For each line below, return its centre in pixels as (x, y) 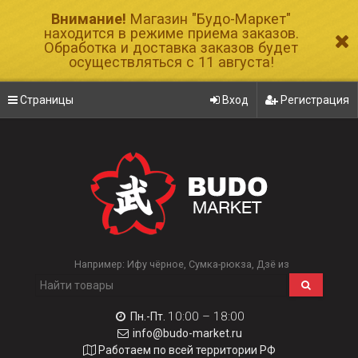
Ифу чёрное (155, 264)
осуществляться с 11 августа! (171, 62)
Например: (100, 264)
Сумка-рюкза (220, 264)
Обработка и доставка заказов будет (171, 48)
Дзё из (272, 264)
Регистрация (314, 100)
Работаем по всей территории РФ (187, 350)
